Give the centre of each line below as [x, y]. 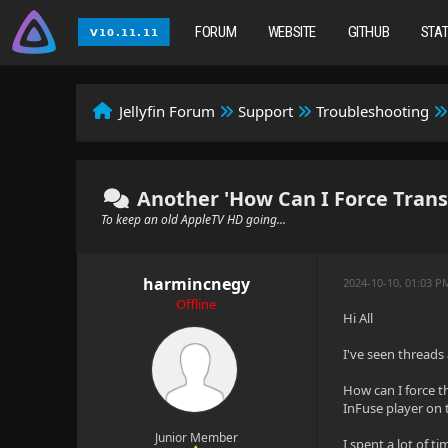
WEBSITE [292, 32]
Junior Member [196, 437]
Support [266, 111]
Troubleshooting [373, 111]
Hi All [358, 318]
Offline [196, 304]
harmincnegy [196, 284]
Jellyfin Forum [167, 111]
